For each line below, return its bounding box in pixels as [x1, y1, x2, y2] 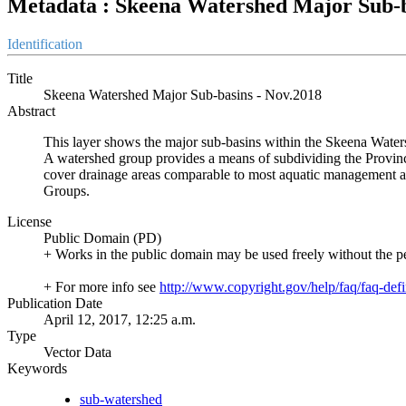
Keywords [7, 360, 67, 376]
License [7, 213, 52, 229]
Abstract [7, 102, 55, 119]
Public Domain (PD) [43, 229, 161, 246]
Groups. [43, 182, 90, 198]
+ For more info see [43, 278, 159, 295]
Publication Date [7, 295, 102, 311]
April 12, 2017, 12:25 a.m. [43, 311, 196, 327]
